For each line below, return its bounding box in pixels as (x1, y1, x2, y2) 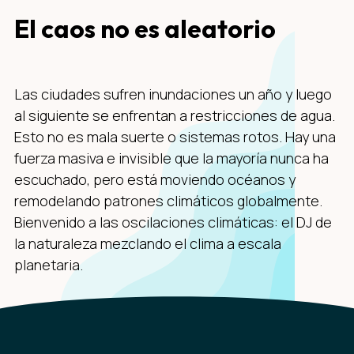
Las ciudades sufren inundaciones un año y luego (14, 85, 332, 104)
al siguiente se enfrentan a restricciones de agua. (14, 106, 335, 125)
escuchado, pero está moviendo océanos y (14, 170, 296, 189)
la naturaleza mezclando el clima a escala (14, 234, 281, 253)
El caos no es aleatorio (14, 13, 276, 44)
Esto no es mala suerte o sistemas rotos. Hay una (14, 127, 336, 146)
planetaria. (14, 255, 83, 274)
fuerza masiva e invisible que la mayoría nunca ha (14, 149, 329, 168)
